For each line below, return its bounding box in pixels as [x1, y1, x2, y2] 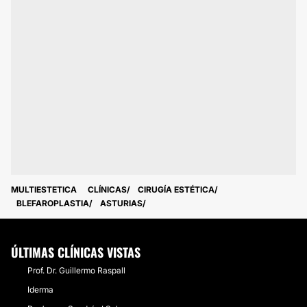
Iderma [27, 284, 53, 295]
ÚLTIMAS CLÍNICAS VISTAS [11, 243, 140, 261]
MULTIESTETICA [11, 184, 77, 195]
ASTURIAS [100, 198, 143, 208]
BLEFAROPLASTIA [16, 198, 89, 208]
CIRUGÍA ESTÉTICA [138, 184, 214, 195]
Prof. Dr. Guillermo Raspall [27, 265, 125, 275]
